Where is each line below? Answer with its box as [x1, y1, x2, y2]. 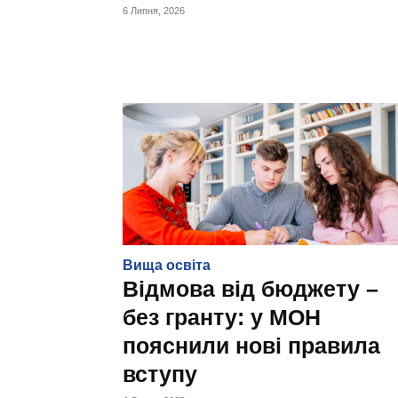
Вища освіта [123, 258, 211, 273]
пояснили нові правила [123, 333, 380, 358]
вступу [123, 362, 197, 386]
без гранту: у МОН [123, 305, 321, 330]
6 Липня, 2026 [123, 5, 185, 16]
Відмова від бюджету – [123, 276, 378, 301]
